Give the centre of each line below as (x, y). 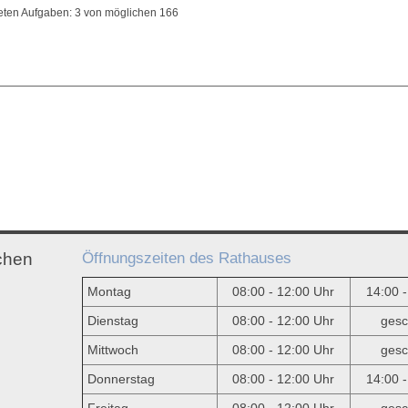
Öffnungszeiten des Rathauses (186, 258)
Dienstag (112, 321)
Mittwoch (112, 350)
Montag (109, 291)
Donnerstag (121, 379)
